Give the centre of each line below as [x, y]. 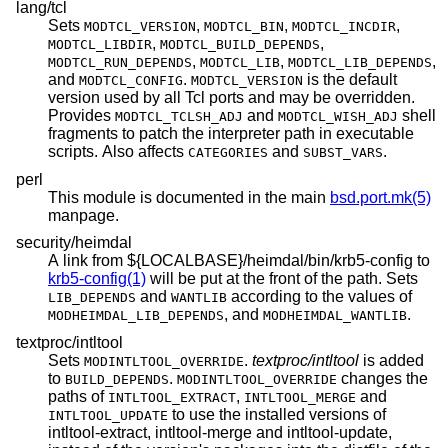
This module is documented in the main [189, 197]
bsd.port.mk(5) [380, 197]
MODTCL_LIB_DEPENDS [360, 63]
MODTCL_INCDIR [344, 27]
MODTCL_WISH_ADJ [338, 117]
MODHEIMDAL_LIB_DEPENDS [136, 316]
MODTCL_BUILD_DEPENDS [240, 45]
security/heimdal [74, 243]
